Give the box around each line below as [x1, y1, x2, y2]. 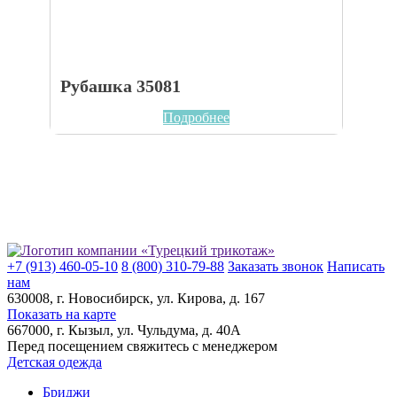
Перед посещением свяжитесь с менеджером [7, 338, 277, 354]
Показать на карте [7, 306, 116, 322]
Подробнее [162, 109, 230, 125]
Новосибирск [68, 290, 150, 306]
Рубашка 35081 [60, 75, 182, 96]
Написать [327, 258, 385, 274]
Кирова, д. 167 [177, 290, 265, 306]
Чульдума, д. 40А [137, 322, 241, 338]
